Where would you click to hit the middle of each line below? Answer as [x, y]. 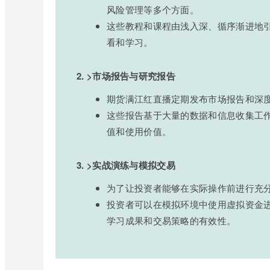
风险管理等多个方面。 [153, 9]
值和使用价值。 [139, 131]
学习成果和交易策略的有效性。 [171, 220]
